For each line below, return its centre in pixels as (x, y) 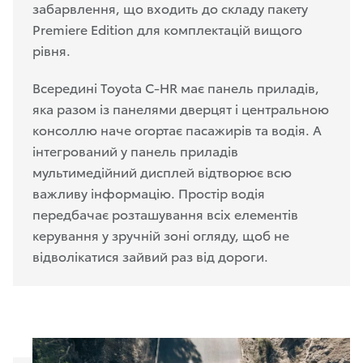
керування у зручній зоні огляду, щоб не (161, 234)
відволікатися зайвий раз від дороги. (150, 255)
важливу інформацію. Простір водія (149, 192)
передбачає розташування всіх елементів (165, 213)
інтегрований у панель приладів (135, 150)
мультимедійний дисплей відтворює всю (162, 171)
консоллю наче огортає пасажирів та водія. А (177, 129)
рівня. (51, 49)
